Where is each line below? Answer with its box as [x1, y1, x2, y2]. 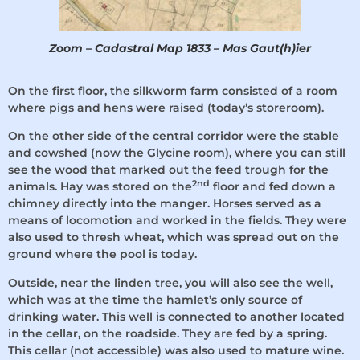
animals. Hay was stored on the [8, 179, 192, 194]
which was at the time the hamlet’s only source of [8, 292, 302, 307]
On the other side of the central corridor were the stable [8, 129, 339, 144]
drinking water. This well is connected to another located [8, 309, 345, 324]
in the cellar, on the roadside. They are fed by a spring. [8, 325, 327, 341]
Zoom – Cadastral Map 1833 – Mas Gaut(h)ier [49, 40, 311, 55]
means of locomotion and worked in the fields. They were [8, 213, 346, 228]
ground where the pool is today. [8, 247, 197, 262]
